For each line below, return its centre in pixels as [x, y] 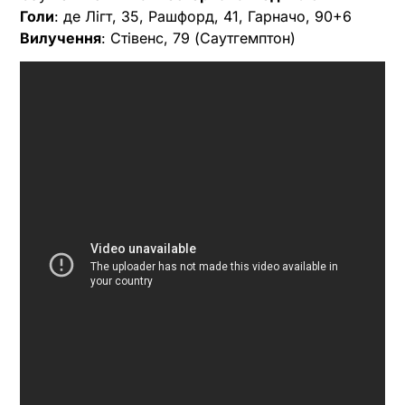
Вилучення [61, 38]
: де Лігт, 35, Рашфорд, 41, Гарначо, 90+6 [203, 16]
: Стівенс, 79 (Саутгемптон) [198, 38]
